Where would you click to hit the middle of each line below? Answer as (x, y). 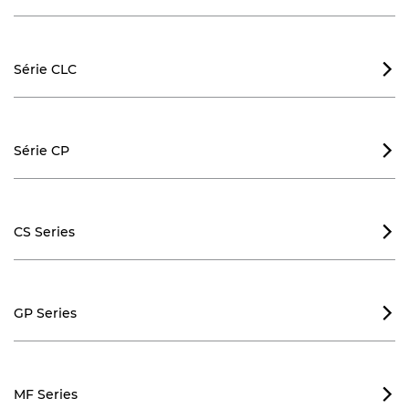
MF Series (46, 394)
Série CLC (45, 69)
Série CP (42, 151)
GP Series (45, 313)
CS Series (44, 232)
